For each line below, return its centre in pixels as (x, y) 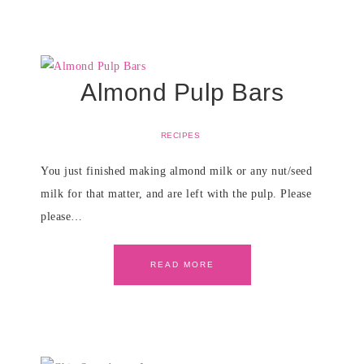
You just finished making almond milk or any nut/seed (176, 171)
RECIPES (180, 135)
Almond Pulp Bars (182, 92)
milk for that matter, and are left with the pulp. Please (176, 194)
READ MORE (182, 264)
